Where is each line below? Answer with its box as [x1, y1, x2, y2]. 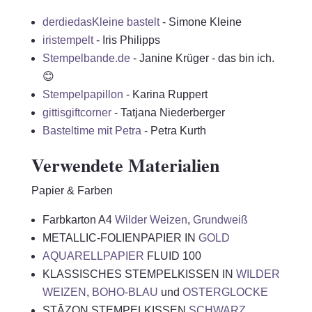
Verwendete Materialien [31, 152, 219, 178]
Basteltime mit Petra [42, 125, 141, 136]
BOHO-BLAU [91, 286, 158, 298]
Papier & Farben [31, 185, 113, 196]
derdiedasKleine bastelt [42, 16, 159, 28]
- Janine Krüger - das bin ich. [130, 52, 274, 64]
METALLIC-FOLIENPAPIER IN [42, 232, 198, 244]
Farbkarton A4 [42, 214, 115, 226]
